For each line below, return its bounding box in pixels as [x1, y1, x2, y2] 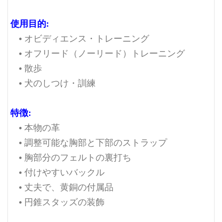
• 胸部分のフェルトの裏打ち [10, 151, 131, 163]
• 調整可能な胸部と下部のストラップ [10, 136, 167, 148]
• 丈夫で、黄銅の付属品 [10, 180, 113, 193]
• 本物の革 [10, 121, 60, 133]
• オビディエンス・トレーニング [10, 32, 149, 44]
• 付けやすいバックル [10, 166, 105, 178]
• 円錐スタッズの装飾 [10, 195, 105, 208]
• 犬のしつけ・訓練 [10, 76, 96, 89]
